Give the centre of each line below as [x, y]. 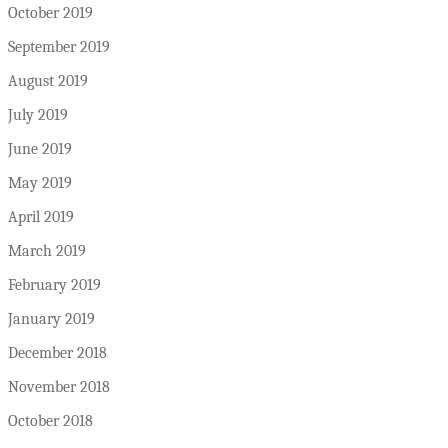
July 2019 [38, 115]
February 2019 [54, 285]
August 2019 [48, 81]
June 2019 [40, 149]
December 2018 [57, 353]
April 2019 [41, 217]
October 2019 [50, 13]
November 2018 [59, 387]
